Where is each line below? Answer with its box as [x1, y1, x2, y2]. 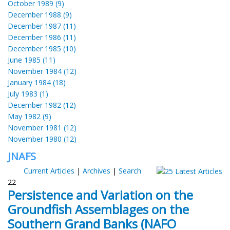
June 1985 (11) [8, 54, 55, 65]
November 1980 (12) [8, 133, 76, 144]
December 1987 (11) [8, 21, 76, 31]
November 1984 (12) [8, 66, 76, 76]
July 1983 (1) [8, 88, 48, 99]
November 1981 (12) [8, 122, 76, 132]
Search [118, 165, 141, 176]
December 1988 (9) [8, 9, 72, 20]
